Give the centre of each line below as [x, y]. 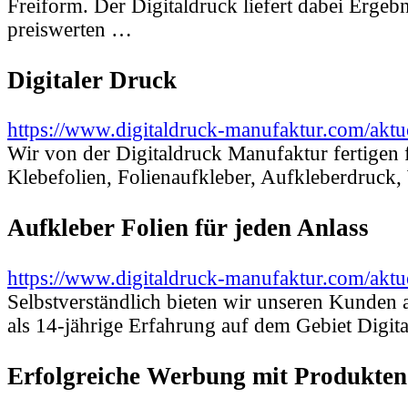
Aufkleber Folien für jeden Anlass [188, 228]
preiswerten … [70, 29]
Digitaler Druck [92, 80]
